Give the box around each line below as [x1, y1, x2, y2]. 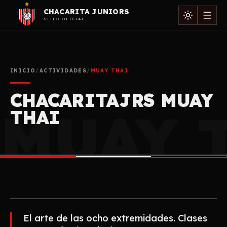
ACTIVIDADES [39, 67, 87, 74]
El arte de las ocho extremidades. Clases [23, 212, 207, 224]
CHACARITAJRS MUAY [10, 89, 213, 111]
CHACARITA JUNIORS [43, 7, 130, 16]
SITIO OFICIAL [43, 16, 85, 21]
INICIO [10, 67, 36, 74]
